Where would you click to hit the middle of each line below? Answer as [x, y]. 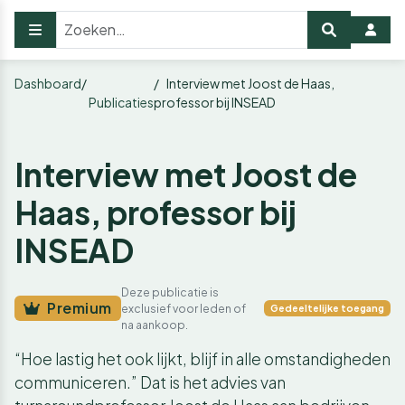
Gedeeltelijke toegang [328, 308]
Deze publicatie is [170, 292]
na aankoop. [155, 325]
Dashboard [48, 83]
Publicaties [121, 102]
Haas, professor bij [155, 212]
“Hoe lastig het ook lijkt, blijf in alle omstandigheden [202, 359]
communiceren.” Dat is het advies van [150, 382]
